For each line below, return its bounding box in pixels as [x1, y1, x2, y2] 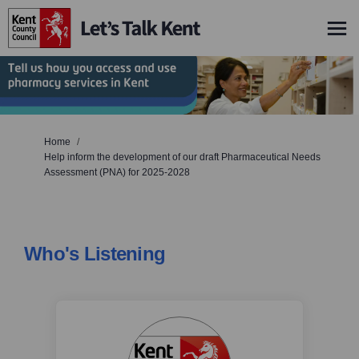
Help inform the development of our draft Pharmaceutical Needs [44, 151, 321, 163]
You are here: [11, 135, 70, 147]
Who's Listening [24, 243, 166, 265]
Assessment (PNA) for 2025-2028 [44, 167, 190, 179]
